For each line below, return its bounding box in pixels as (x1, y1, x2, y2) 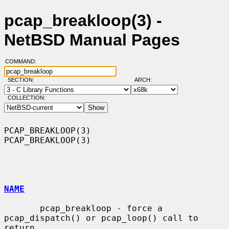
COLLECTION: (7, 95, 45, 101)
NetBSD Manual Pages (4, 31, 180, 50)
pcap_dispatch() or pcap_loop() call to (4, 213, 198, 223)
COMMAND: (5, 58, 42, 65)
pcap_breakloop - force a (4, 203, 40, 213)
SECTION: (7, 77, 39, 83)
